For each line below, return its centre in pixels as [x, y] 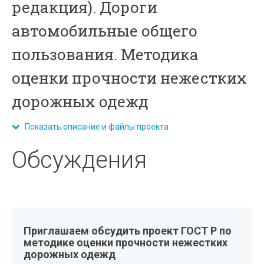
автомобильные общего [105, 31]
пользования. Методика [105, 54]
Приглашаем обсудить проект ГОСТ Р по [128, 231]
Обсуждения [80, 160]
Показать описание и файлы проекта [94, 127]
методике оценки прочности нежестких [126, 242]
